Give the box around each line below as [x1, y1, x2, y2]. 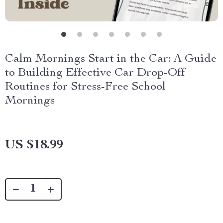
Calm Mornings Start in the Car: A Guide [5, 53, 217, 65]
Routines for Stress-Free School [5, 81, 166, 93]
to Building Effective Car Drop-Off [5, 67, 185, 79]
